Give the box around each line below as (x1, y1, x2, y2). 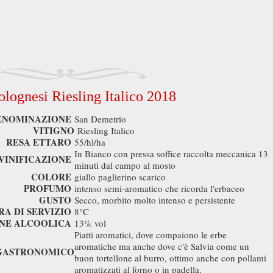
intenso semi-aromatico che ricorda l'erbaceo (74, 182, 247, 194)
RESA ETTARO (6, 135, 71, 149)
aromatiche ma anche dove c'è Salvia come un (74, 240, 249, 252)
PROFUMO (24, 182, 71, 195)
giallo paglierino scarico (74, 171, 169, 183)
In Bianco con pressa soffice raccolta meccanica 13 (74, 147, 268, 160)
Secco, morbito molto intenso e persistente (74, 194, 238, 206)
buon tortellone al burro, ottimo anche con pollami (74, 252, 266, 264)
